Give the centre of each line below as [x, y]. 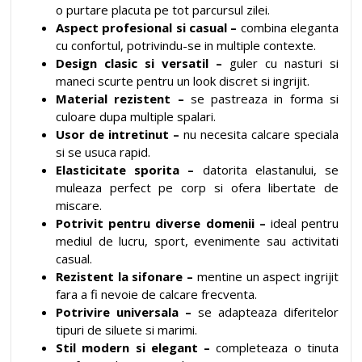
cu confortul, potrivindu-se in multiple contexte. [186, 45]
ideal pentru [302, 223]
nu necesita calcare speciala [261, 134]
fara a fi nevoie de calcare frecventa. [156, 294]
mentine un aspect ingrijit [268, 276]
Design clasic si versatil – [143, 63]
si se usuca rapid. [103, 152]
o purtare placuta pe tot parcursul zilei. [163, 10]
